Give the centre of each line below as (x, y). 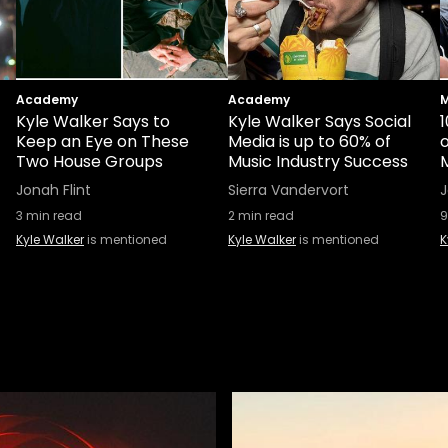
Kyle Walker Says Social (319, 121)
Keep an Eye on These (102, 141)
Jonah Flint (53, 190)
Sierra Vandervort (288, 190)
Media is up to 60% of (309, 141)
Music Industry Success (318, 161)
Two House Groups (89, 161)
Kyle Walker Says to (93, 121)
